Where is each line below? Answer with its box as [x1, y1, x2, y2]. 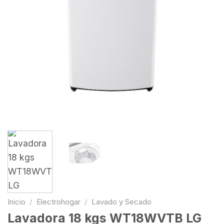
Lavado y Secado [91, 197, 151, 206]
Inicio [7, 197, 25, 206]
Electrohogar [36, 197, 80, 206]
